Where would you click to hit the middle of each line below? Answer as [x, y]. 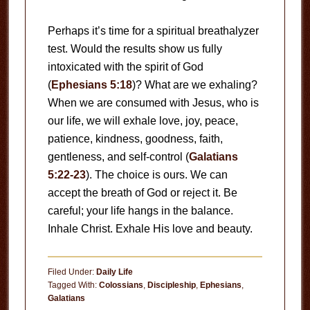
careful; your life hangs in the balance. [140, 210]
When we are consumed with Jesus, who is [153, 102]
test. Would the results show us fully [135, 48]
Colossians [121, 285]
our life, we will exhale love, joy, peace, [143, 120]
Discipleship [171, 285]
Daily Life [114, 272]
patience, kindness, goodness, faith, [135, 138]
